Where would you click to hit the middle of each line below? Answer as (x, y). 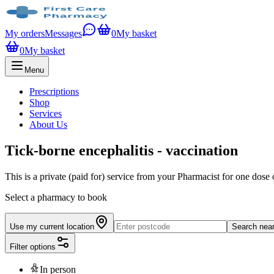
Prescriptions (54, 91)
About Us (48, 124)
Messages (63, 33)
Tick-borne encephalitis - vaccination (121, 150)
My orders (25, 33)
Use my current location (52, 226)
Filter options (33, 246)
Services (46, 113)
